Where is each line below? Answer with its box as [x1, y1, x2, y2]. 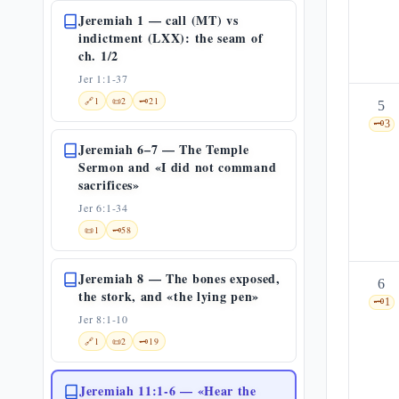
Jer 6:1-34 [78, 200, 128, 215]
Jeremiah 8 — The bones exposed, [78, 269, 281, 288]
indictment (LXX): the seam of [78, 28, 264, 47]
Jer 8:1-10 [78, 312, 128, 326]
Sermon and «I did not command [78, 158, 277, 176]
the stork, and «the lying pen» [78, 287, 259, 305]
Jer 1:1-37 [78, 71, 128, 85]
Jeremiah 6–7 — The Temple [78, 140, 249, 159]
